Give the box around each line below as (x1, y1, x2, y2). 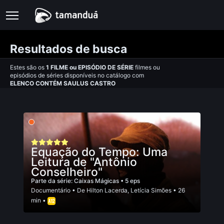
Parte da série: (31, 177, 74, 184)
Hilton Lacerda (86, 186, 127, 194)
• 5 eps (120, 177, 140, 184)
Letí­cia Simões (130, 186, 171, 194)
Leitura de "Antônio (31, 155, 137, 169)
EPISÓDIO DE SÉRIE (76, 63, 135, 71)
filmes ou (135, 63, 160, 71)
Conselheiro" (31, 165, 102, 179)
